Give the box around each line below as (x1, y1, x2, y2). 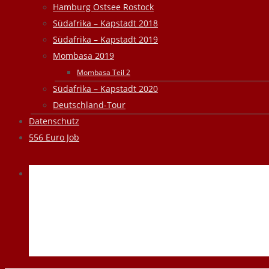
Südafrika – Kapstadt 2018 (53, 17, 158, 29)
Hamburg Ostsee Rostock (53, 1, 154, 13)
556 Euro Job (29, 131, 79, 143)
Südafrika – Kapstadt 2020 (53, 83, 158, 94)
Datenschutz (29, 115, 79, 127)
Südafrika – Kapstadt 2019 (53, 34, 158, 45)
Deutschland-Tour (53, 99, 125, 110)
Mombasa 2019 (53, 50, 114, 61)
